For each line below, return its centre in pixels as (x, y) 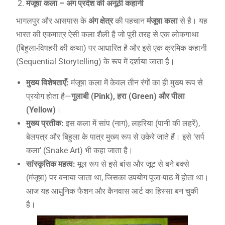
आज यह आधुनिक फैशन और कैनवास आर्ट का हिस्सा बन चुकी (112, 191)
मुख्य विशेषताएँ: (47, 83)
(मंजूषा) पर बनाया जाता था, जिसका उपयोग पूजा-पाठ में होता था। (117, 178)
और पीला (172, 96)
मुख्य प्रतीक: (45, 124)
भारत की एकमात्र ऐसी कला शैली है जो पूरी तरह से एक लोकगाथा (107, 35)
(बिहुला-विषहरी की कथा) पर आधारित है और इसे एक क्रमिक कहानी (111, 48)
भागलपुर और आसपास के (52, 21)
